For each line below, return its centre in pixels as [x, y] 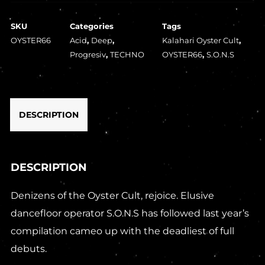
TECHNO [127, 55]
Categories [91, 26]
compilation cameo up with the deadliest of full [122, 231]
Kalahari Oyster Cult [200, 41]
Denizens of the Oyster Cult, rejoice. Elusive [112, 196]
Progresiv [88, 55]
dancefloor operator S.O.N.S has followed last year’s [130, 214]
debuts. [28, 249]
